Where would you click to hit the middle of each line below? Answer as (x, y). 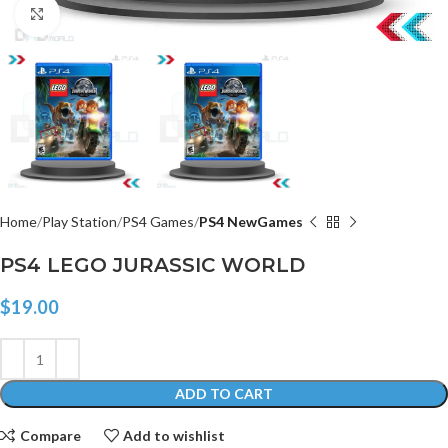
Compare (50, 435)
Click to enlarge (107, 14)
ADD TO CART (224, 394)
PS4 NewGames (251, 222)
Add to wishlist (174, 435)
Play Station (79, 222)
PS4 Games (158, 222)
